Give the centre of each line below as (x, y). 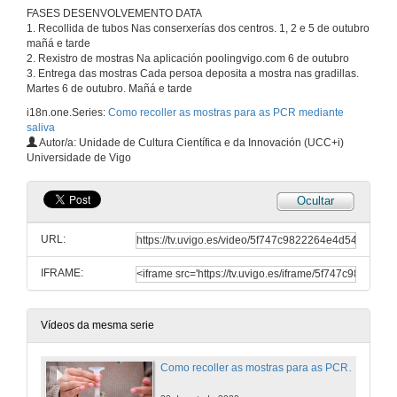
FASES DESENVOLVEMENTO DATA (114, 14)
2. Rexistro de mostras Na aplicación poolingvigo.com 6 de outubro (188, 59)
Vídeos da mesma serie (97, 326)
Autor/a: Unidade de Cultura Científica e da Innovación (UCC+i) (191, 143)
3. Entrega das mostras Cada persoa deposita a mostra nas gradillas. (193, 74)
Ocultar (315, 201)
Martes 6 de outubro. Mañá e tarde (109, 89)
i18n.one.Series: (67, 113)
